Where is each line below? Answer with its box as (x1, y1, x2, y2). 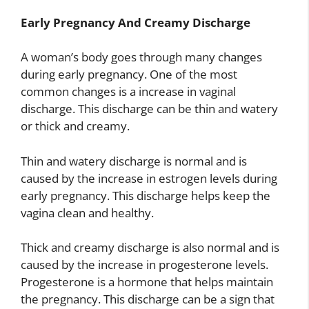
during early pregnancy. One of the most (21, 66, 237, 82)
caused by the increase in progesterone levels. (21, 257, 268, 272)
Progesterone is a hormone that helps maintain (21, 274, 273, 290)
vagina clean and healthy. (21, 204, 154, 221)
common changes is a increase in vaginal (21, 83, 236, 99)
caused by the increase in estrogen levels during (21, 170, 277, 186)
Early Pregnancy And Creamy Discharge (21, 14, 250, 30)
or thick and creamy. (21, 118, 130, 134)
